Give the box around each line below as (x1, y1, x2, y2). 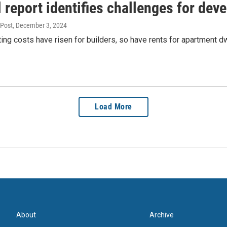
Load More (95, 102, 132, 112)
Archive (149, 211, 174, 219)
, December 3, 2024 (13, 21, 67, 29)
